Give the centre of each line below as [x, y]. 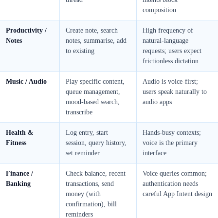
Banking [18, 184]
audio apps [157, 102]
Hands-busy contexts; [172, 133]
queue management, [93, 92]
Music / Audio [26, 82]
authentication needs [170, 184]
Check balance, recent [96, 174]
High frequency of [168, 31]
